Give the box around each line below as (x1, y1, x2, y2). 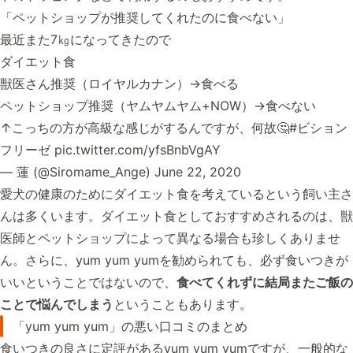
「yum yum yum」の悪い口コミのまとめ (13, 318, 247, 335)
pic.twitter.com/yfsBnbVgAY (54, 142, 221, 158)
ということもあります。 (113, 296, 252, 313)
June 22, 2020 (154, 164, 241, 180)
